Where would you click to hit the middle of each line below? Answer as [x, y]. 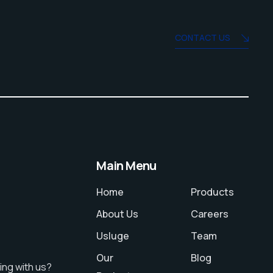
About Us [118, 214]
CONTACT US [202, 38]
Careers [210, 214]
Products [213, 192]
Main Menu [126, 166]
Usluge [113, 236]
